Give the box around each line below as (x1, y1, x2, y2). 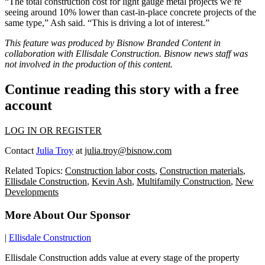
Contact (5, 145, 36, 156)
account (5, 98, 52, 114)
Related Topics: (5, 165, 65, 176)
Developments (5, 186, 59, 197)
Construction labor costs (65, 165, 155, 176)
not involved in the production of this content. (5, 59, 175, 70)
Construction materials (160, 165, 243, 176)
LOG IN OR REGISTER (5, 125, 102, 135)
